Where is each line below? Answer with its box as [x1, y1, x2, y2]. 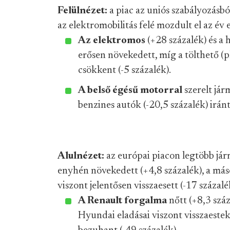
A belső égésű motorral [78, 85, 184, 95]
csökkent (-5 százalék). [78, 65, 171, 75]
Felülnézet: [57, 6, 109, 16]
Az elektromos [78, 35, 145, 46]
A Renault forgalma [78, 196, 169, 206]
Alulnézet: [57, 151, 106, 161]
